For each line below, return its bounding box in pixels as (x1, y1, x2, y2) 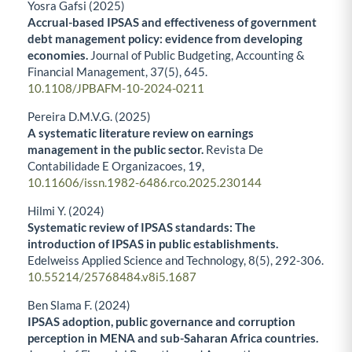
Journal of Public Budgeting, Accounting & (90, 48, 305, 63)
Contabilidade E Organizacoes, (27, 159, 188, 174)
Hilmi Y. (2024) (27, 203, 104, 218)
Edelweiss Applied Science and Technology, (27, 253, 248, 268)
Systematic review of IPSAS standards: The (27, 220, 255, 235)
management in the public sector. (27, 142, 206, 157)
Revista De (206, 142, 263, 157)
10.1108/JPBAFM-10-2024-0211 (27, 81, 204, 96)
